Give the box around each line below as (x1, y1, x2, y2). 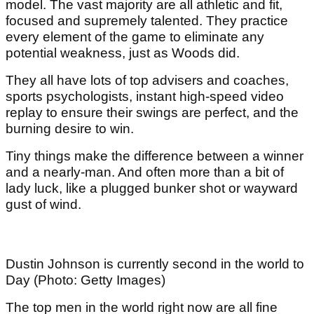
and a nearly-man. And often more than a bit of (6, 165, 284, 180)
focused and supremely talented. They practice (6, 13, 288, 29)
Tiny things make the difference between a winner (6, 149, 303, 164)
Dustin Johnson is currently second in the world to (6, 257, 304, 272)
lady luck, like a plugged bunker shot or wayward (6, 181, 298, 196)
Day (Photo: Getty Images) (6, 273, 165, 288)
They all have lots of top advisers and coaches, (6, 73, 289, 88)
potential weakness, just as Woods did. (6, 46, 240, 61)
